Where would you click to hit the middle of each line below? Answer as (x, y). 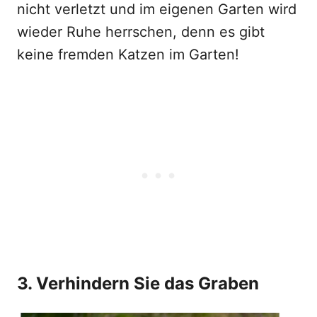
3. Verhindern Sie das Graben (138, 283)
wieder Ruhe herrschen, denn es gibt (141, 32)
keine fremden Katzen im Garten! (128, 54)
